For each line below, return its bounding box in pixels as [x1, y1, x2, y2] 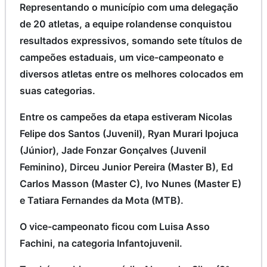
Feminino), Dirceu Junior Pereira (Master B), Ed [20, 160, 233, 173]
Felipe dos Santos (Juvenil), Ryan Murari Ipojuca [20, 127, 238, 139]
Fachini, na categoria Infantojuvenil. [20, 237, 182, 249]
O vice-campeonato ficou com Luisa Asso [20, 220, 210, 232]
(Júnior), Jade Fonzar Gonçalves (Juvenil [20, 144, 206, 156]
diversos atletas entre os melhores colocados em [20, 67, 243, 80]
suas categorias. [20, 84, 95, 97]
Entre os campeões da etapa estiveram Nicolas [20, 110, 232, 123]
